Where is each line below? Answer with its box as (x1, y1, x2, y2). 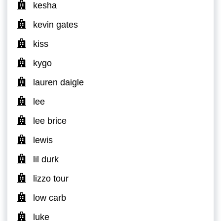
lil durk (33, 154, 59, 164)
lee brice (33, 115, 67, 126)
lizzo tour (33, 173, 69, 184)
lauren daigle (33, 77, 84, 87)
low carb (33, 192, 66, 203)
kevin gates (33, 19, 78, 30)
